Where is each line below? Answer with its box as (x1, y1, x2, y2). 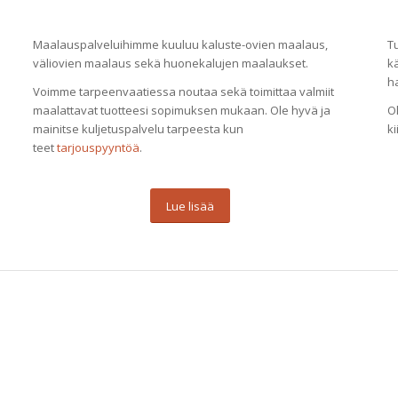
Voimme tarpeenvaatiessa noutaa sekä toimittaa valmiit (33, 84, 335, 100)
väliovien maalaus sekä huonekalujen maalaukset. (33, 55, 309, 72)
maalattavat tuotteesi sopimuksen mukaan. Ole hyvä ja (33, 102, 331, 119)
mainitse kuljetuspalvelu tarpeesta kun (33, 121, 244, 138)
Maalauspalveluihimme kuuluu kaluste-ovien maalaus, (33, 36, 329, 53)
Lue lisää (165, 198, 214, 215)
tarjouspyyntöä (57, 139, 140, 156)
